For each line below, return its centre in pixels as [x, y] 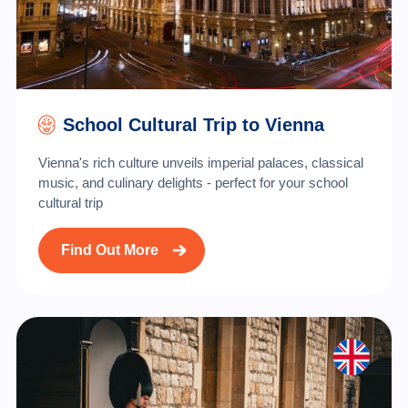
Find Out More [109, 250]
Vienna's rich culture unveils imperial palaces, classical [200, 162]
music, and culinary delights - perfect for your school [193, 182]
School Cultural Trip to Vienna [194, 124]
